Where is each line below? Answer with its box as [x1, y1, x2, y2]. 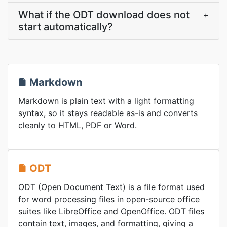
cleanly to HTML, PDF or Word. [18, 120, 137, 130]
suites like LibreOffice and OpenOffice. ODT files [18, 206, 204, 216]
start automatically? [18, 21, 113, 33]
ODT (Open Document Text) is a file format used [18, 182, 205, 192]
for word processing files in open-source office [18, 194, 200, 204]
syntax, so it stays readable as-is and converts [18, 108, 198, 118]
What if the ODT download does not [18, 9, 190, 21]
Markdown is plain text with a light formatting [18, 96, 194, 106]
